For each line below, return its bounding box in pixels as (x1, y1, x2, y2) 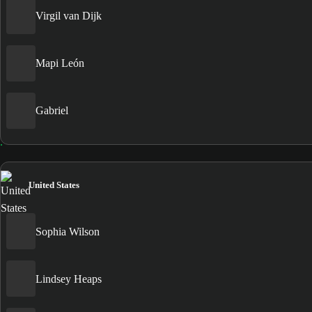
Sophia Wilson (36, 225, 100, 237)
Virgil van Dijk (36, 10, 102, 22)
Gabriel (36, 104, 68, 117)
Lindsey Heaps (36, 272, 102, 285)
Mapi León (36, 57, 84, 70)
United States (29, 179, 79, 190)
